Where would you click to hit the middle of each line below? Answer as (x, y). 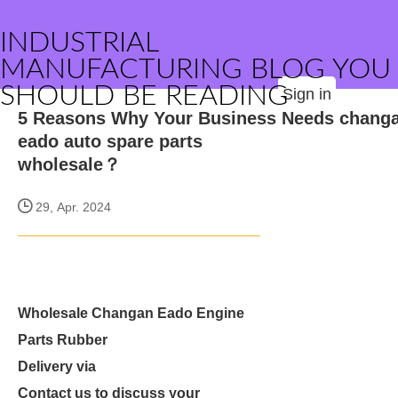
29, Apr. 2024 (72, 207)
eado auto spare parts (110, 141)
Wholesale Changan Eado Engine (131, 313)
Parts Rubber (63, 340)
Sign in (307, 94)
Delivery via (57, 366)
